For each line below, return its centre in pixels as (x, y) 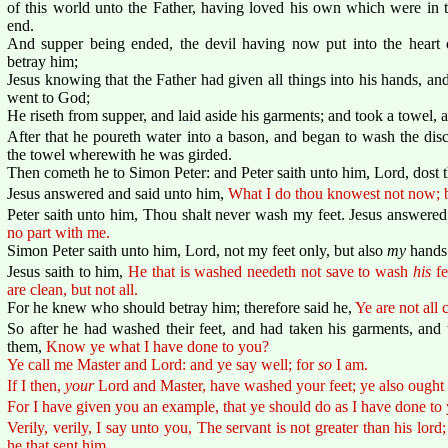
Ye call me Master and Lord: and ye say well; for (162, 364)
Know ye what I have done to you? (157, 346)
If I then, (36, 385)
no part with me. (58, 232)
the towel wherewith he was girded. (119, 154)
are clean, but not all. (72, 289)
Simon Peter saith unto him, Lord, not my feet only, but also (197, 250)
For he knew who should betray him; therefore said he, (181, 307)
